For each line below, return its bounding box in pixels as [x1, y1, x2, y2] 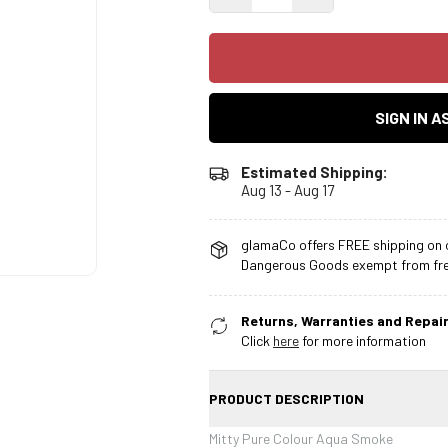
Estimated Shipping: [241, 162, 388, 181]
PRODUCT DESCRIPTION [209, 389, 364, 407]
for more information [299, 331, 426, 349]
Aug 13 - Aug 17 [241, 180, 334, 199]
